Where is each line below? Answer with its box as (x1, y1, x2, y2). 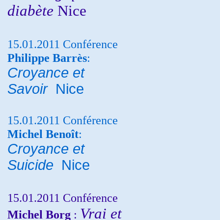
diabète (7, 2, 57, 19)
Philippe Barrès (7, 51, 87, 64)
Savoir (7, 81, 55, 97)
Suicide (7, 157, 61, 173)
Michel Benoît (7, 127, 79, 140)
